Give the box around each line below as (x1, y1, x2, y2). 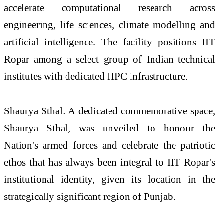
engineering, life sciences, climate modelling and (4, 19, 215, 30)
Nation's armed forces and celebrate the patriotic (4, 139, 215, 151)
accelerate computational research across (4, 1, 215, 13)
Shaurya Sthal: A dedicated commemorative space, (4, 105, 215, 117)
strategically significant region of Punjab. (4, 191, 175, 202)
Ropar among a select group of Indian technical (4, 53, 215, 65)
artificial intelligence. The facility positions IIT (4, 36, 215, 47)
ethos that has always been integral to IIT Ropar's (4, 156, 215, 168)
